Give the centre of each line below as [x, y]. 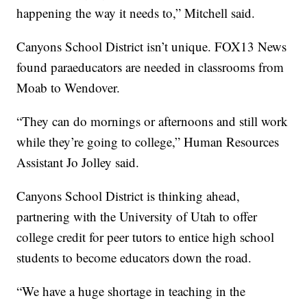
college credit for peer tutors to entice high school [146, 237]
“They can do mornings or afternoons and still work [152, 121]
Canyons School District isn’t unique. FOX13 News [152, 47]
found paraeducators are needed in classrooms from [150, 67]
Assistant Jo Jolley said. [78, 162]
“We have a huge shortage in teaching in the [131, 291]
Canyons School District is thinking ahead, [128, 196]
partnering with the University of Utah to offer [137, 217]
